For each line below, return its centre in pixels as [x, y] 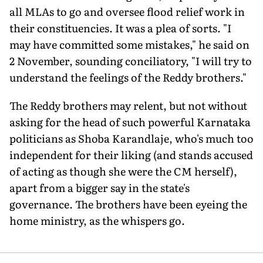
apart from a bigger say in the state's [100, 187]
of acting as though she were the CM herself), [123, 171]
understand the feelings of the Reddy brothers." [128, 77]
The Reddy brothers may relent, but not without [128, 105]
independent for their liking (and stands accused [131, 154]
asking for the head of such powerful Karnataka [130, 122]
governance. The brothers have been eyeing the [128, 204]
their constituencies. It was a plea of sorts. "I [120, 28]
